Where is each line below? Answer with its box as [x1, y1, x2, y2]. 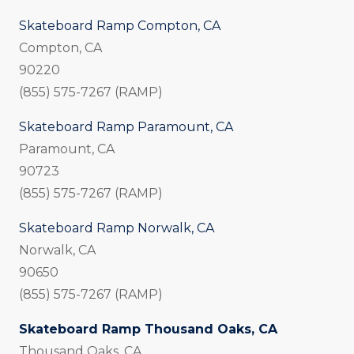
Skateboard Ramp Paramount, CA [19, 119, 233, 135]
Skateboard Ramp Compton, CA [19, 18, 220, 34]
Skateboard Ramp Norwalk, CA [19, 220, 214, 236]
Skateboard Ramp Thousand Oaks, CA [19, 322, 277, 337]
